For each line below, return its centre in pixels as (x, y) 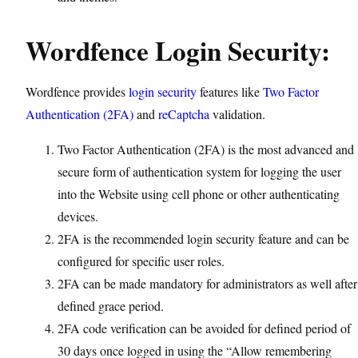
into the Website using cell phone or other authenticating (199, 194)
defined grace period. (111, 306)
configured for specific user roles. (141, 261)
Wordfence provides (77, 91)
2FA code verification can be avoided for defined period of (204, 328)
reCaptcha (184, 114)
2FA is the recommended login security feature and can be (203, 239)
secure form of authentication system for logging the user (199, 171)
